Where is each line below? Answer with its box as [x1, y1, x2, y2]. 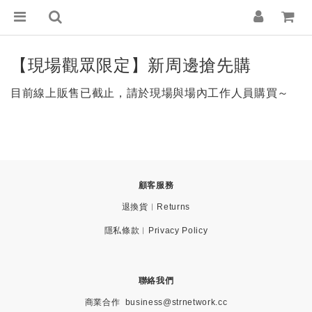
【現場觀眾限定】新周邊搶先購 [10, 55, 251, 75]
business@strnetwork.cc [125, 297, 228, 307]
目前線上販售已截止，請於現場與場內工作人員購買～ [10, 86, 289, 99]
